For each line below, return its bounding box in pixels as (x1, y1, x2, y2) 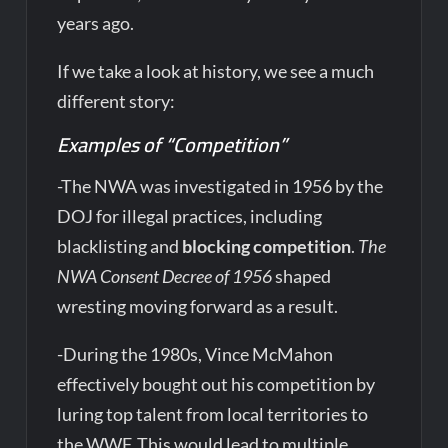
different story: (57, 90, 176, 113)
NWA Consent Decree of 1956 (57, 265, 273, 288)
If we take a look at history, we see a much (57, 60, 375, 83)
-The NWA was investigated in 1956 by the (57, 175, 384, 198)
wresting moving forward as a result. (57, 295, 339, 318)
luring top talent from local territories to (57, 403, 369, 426)
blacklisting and (57, 235, 183, 258)
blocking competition (182, 235, 352, 258)
